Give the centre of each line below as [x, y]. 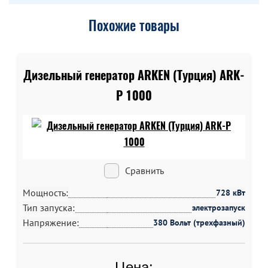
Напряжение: [51, 223]
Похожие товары [134, 25]
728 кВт [231, 193]
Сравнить [144, 170]
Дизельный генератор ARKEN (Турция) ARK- [134, 75]
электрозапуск [219, 208]
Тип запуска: [49, 208]
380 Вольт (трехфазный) [199, 223]
